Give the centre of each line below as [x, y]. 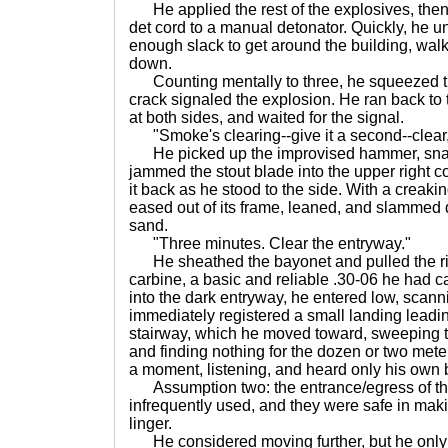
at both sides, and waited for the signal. [266, 117]
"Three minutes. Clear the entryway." [270, 243]
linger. [150, 423]
